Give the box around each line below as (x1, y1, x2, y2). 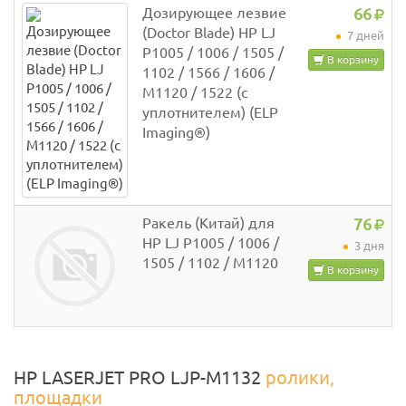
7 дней (344, 29, 384, 43)
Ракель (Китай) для (142, 215, 275, 232)
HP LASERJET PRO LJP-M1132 (14, 367, 266, 389)
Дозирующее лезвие (142, 5, 286, 22)
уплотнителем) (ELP (142, 104, 278, 121)
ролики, (266, 367, 334, 389)
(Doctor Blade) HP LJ (142, 24, 275, 42)
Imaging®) (142, 124, 210, 141)
